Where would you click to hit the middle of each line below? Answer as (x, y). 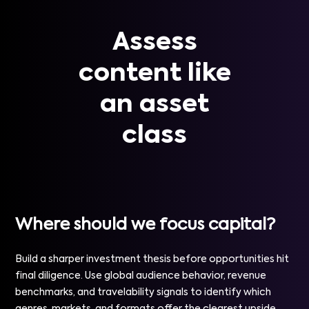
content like (154, 74)
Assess (154, 43)
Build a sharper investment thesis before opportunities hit (152, 259)
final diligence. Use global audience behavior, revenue (141, 276)
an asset (154, 105)
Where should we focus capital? (146, 225)
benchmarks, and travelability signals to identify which (143, 292)
